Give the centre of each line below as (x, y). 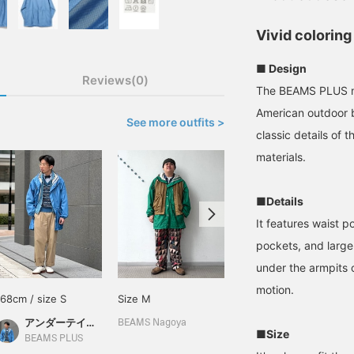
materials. (281, 157)
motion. (275, 290)
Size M (134, 299)
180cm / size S (276, 299)
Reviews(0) (115, 80)
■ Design (281, 68)
